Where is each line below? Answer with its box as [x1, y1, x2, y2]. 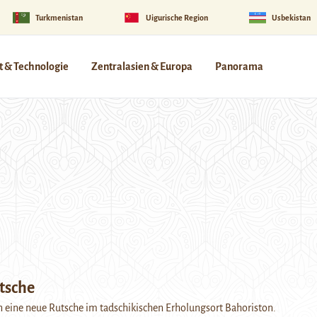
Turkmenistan [35, 13, 83, 22]
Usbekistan [271, 13, 311, 22]
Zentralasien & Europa [91, 61, 192, 72]
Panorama [215, 61, 263, 72]
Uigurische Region [146, 13, 209, 22]
